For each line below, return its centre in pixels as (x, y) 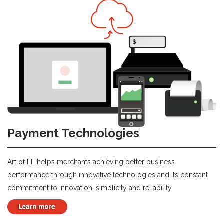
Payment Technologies (73, 133)
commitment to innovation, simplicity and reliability (90, 188)
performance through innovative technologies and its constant (108, 175)
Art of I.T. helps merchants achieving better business (91, 162)
